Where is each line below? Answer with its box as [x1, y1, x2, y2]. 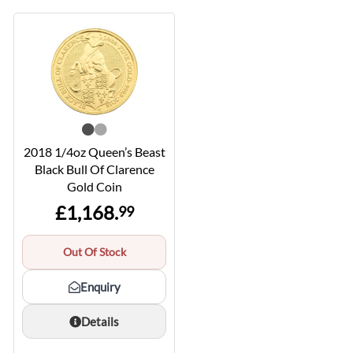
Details [81, 314, 119, 329]
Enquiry [80, 280, 121, 295]
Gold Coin [66, 179, 122, 195]
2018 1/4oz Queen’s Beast [23, 144, 165, 160]
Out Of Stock [62, 245, 126, 259]
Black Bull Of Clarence [34, 162, 154, 177]
